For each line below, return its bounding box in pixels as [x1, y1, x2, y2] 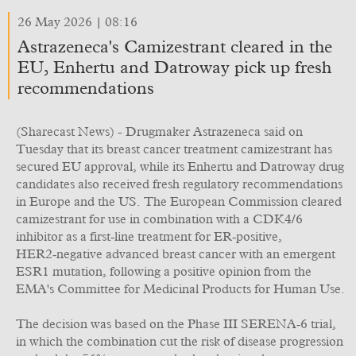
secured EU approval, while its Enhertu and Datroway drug [16, 161, 344, 173]
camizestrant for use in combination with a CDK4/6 [16, 213, 303, 226]
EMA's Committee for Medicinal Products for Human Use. [16, 283, 345, 296]
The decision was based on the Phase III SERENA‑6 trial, [16, 318, 336, 331]
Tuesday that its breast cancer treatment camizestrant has [16, 143, 332, 156]
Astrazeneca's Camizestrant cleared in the [17, 39, 332, 56]
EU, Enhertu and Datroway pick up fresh [17, 60, 331, 77]
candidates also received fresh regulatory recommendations [16, 178, 342, 191]
